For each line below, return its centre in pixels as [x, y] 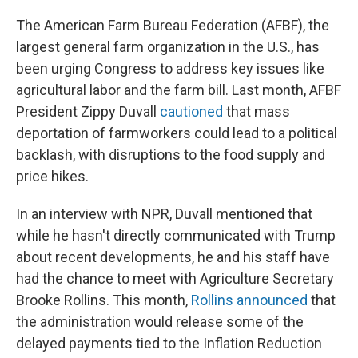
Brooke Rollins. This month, [103, 300]
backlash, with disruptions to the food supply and [171, 155]
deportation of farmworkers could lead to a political [177, 133]
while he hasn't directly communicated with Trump [176, 235]
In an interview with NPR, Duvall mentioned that [164, 214]
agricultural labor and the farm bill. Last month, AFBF [179, 90]
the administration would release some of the [160, 322]
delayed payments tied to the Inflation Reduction [169, 343]
